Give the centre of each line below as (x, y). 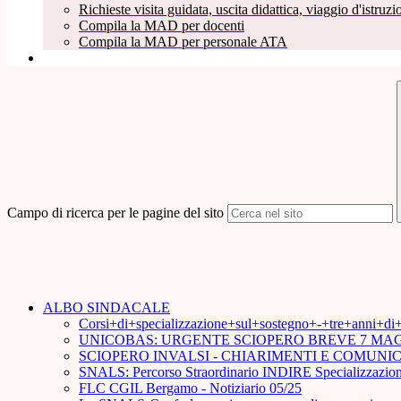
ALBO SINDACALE (107, 308)
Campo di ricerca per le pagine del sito (115, 213)
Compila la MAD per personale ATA (183, 42)
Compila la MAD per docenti (162, 26)
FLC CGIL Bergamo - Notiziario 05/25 (190, 388)
